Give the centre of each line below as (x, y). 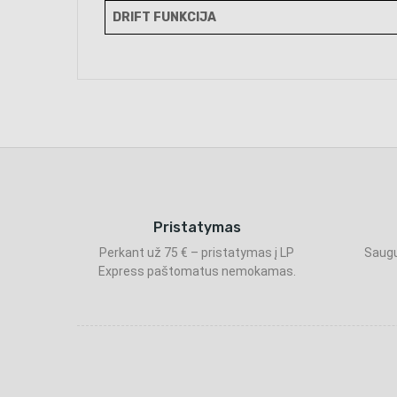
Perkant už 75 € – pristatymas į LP (197, 253)
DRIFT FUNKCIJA (164, 17)
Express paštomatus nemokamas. (197, 271)
